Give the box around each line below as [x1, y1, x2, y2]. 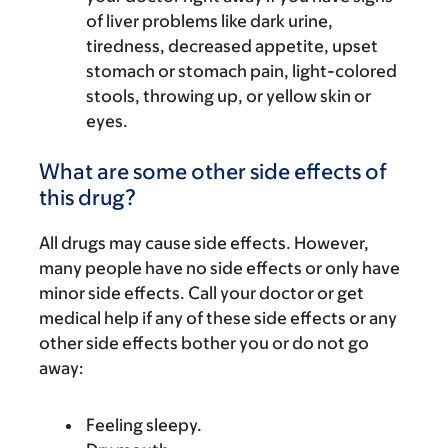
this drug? [39, 185, 136, 210]
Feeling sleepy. [86, 415, 202, 435]
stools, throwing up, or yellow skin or [86, 86, 371, 106]
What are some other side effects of [39, 159, 387, 184]
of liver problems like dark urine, [86, 11, 333, 31]
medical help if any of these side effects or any [39, 308, 397, 328]
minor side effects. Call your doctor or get [39, 283, 364, 303]
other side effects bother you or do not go [39, 333, 369, 353]
